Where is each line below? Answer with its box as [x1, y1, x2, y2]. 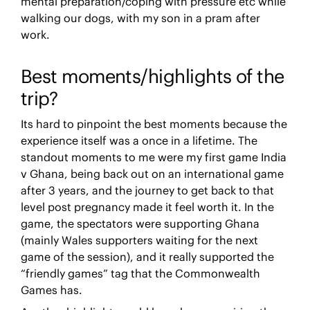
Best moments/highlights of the [20, 64, 284, 89]
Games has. [20, 282, 82, 297]
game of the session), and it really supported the [20, 249, 274, 264]
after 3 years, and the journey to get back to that [20, 183, 274, 197]
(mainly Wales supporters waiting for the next [20, 232, 258, 247]
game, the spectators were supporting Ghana [20, 216, 259, 230]
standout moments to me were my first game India [20, 149, 286, 164]
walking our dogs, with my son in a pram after [20, 10, 260, 25]
